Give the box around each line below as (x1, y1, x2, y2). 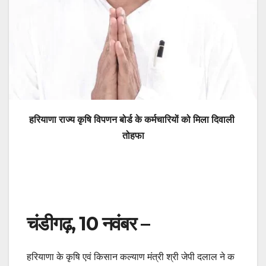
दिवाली (211, 115, 235, 125)
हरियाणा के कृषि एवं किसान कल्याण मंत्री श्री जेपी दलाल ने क (27, 252, 235, 262)
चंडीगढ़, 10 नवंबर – (27, 212, 149, 236)
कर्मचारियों (144, 115, 179, 125)
